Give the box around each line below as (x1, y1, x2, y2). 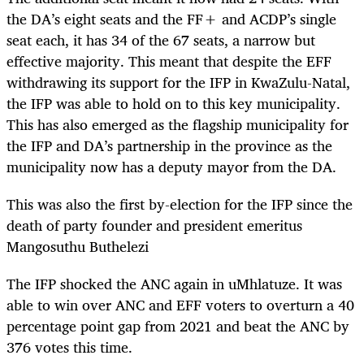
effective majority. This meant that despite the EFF (6, 49, 331, 74)
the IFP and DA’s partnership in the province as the (6, 133, 332, 158)
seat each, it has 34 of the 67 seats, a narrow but (6, 28, 315, 53)
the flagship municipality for (168, 112, 349, 137)
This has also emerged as (6, 112, 168, 137)
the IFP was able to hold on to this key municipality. (6, 91, 340, 116)
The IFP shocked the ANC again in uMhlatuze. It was (6, 271, 342, 297)
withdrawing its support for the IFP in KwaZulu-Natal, (6, 70, 350, 95)
